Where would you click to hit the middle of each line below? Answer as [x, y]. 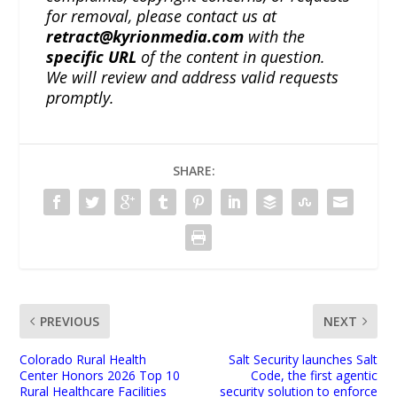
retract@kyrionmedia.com [145, 36]
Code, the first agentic [314, 375]
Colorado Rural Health [83, 359]
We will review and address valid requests [193, 77]
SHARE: [194, 170]
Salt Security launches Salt [303, 359]
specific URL [92, 56]
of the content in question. [231, 56]
